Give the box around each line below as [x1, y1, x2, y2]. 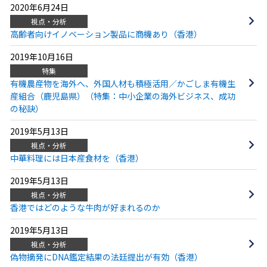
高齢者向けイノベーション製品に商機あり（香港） [10, 28, 202, 41]
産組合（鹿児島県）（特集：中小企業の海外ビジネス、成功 [10, 90, 235, 103]
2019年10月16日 [10, 51, 73, 63]
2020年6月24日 [10, 1, 69, 14]
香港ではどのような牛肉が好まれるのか [10, 201, 160, 214]
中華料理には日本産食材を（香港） [10, 152, 144, 164]
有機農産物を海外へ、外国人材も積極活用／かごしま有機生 [10, 77, 235, 90]
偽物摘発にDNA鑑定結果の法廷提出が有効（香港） [10, 251, 203, 263]
